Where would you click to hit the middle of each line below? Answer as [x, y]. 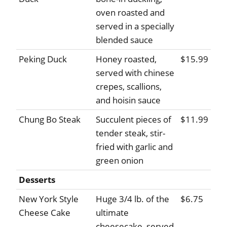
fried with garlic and [134, 147]
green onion [120, 161]
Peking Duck [43, 59]
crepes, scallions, [129, 87]
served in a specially [135, 26]
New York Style [49, 199]
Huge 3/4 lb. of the [133, 199]
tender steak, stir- [130, 133]
